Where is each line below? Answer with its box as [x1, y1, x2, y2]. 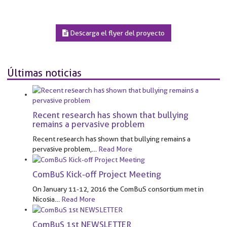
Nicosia [32, 195, 55, 203]
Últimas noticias [7, 66, 82, 79]
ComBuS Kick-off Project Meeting [32, 169, 161, 179]
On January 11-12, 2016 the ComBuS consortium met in [32, 184, 204, 193]
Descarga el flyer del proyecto [68, 28, 165, 37]
